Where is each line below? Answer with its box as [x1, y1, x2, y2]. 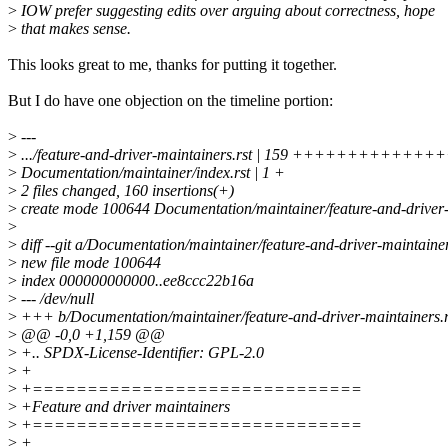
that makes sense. [17, 20, 131, 38]
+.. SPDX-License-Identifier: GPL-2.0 [17, 344, 264, 362]
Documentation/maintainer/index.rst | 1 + [17, 164, 285, 182]
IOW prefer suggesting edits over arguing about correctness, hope [17, 2, 435, 20]
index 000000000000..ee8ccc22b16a [17, 272, 254, 290]
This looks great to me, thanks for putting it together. [8, 56, 337, 74]
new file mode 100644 [17, 254, 161, 272]
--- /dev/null [17, 290, 94, 308]
